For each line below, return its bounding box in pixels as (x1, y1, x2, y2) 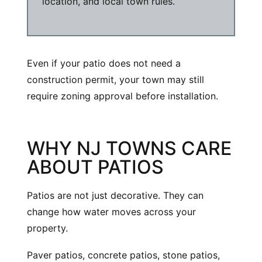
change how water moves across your (27, 206, 196, 218)
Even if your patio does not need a (27, 57, 181, 70)
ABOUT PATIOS (27, 156, 164, 179)
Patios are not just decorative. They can (27, 189, 204, 202)
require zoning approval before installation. (27, 90, 218, 102)
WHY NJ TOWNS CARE (27, 137, 232, 160)
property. (27, 222, 68, 235)
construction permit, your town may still (27, 74, 204, 86)
